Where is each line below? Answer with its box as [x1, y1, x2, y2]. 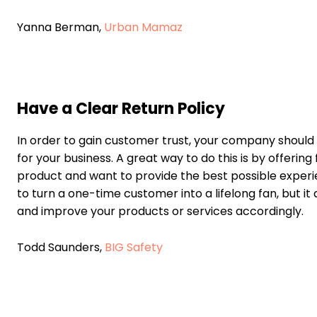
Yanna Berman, [17, 19, 104, 36]
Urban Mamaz [104, 19, 183, 36]
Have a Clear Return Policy [17, 98, 225, 120]
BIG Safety [105, 239, 163, 256]
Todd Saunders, [17, 239, 105, 256]
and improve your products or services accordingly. [17, 203, 304, 220]
